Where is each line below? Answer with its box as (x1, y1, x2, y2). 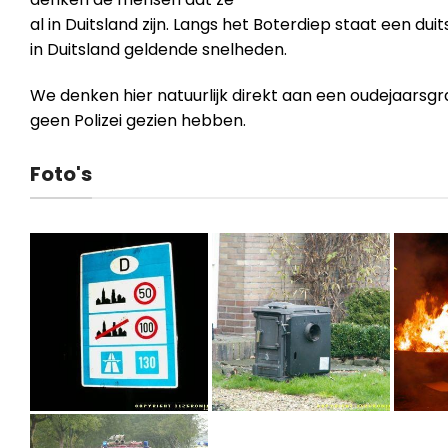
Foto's (30, 159, 92, 188)
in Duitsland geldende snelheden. (30, 37, 287, 61)
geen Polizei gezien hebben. (30, 108, 246, 132)
